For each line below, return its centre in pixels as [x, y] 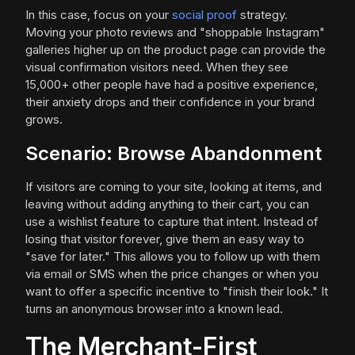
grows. [44, 119]
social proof [204, 15]
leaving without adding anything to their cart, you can [167, 204]
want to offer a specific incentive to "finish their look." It [177, 291]
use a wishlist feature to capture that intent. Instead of [172, 221]
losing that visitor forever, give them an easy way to [165, 239]
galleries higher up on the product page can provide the [176, 50]
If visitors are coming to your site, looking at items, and [174, 187]
